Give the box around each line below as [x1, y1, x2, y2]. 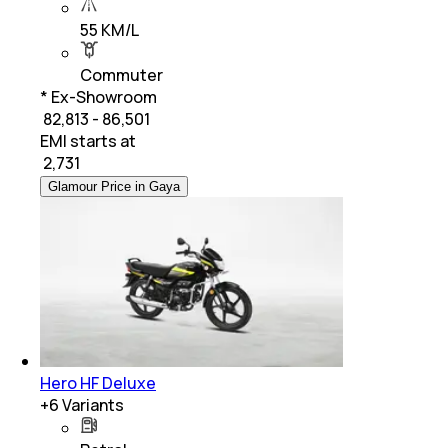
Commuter [80, 63, 163, 86]
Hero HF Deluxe [40, 371, 156, 394]
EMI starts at [40, 129, 136, 152]
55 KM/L [80, 18, 139, 41]
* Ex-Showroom [40, 85, 157, 108]
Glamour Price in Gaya [48, 178, 180, 194]
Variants [59, 393, 124, 416]
